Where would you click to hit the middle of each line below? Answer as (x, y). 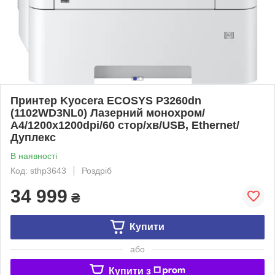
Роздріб (97, 170)
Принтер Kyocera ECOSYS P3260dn (106, 100)
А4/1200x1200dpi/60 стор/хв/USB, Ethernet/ (125, 125)
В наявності (34, 156)
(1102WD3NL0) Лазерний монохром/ (108, 113)
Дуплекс (33, 137)
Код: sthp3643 (38, 170)
